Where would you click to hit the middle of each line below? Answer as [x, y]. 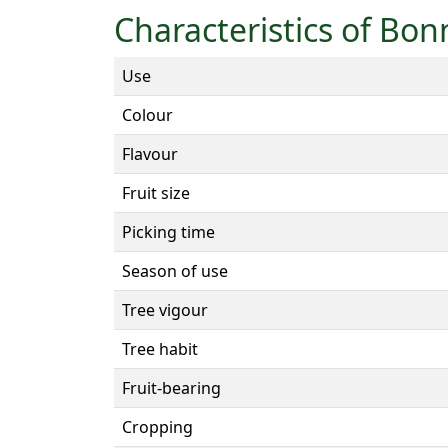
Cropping [157, 426]
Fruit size [156, 192]
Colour [147, 114]
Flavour [150, 153]
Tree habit [160, 348]
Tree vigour [165, 309]
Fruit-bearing [171, 387]
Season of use [175, 270]
